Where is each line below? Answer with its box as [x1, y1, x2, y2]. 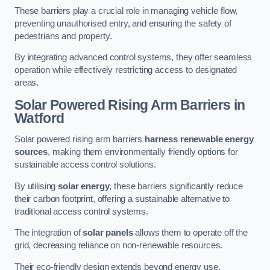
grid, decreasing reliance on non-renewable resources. [14, 240, 223, 251]
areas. [14, 78, 39, 88]
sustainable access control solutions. [14, 160, 156, 170]
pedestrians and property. [14, 31, 112, 41]
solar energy [58, 181, 110, 191]
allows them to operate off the [133, 228, 248, 238]
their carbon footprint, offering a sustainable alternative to [14, 193, 230, 204]
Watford [14, 110, 64, 126]
